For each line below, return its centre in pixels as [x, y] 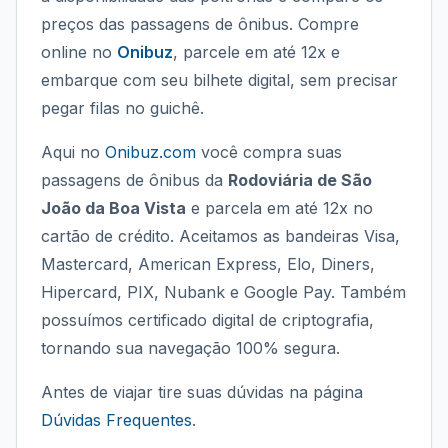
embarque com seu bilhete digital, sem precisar [219, 80]
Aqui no [73, 152]
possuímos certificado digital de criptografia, [207, 320]
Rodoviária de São [300, 180]
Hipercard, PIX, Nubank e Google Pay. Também [223, 292]
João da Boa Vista [113, 208]
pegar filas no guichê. [122, 108]
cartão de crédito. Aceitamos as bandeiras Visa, [220, 236]
